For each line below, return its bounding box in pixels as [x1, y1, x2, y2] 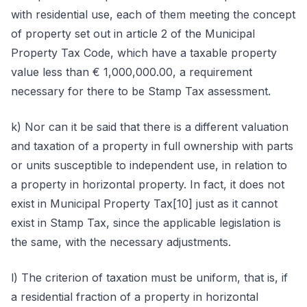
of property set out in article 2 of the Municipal [11, 27, 255, 40]
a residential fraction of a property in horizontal [11, 290, 258, 304]
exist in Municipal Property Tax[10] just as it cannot [11, 197, 278, 210]
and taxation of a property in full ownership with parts [11, 139, 293, 153]
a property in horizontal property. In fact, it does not [11, 177, 284, 191]
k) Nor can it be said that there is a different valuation [11, 120, 288, 134]
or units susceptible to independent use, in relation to [11, 158, 287, 172]
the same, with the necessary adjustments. [11, 235, 231, 249]
